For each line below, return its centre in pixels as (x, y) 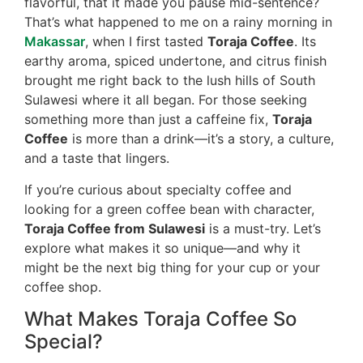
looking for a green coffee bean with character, (169, 209)
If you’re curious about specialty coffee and (158, 189)
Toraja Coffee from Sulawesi (115, 228)
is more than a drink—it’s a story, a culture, (201, 139)
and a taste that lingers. (97, 158)
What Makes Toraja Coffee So (160, 319)
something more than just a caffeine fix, (148, 120)
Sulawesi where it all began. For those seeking (166, 100)
